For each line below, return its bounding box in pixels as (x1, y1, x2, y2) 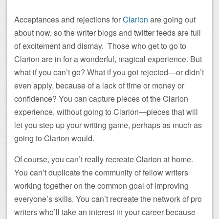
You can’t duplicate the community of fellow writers (14, 166, 188, 178)
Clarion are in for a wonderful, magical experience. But (14, 53, 202, 65)
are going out (148, 13, 196, 25)
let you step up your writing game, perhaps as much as (14, 119, 202, 131)
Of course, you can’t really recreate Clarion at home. (14, 153, 193, 165)
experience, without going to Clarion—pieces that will (14, 106, 198, 117)
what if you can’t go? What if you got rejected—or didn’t (14, 66, 204, 78)
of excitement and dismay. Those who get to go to (14, 40, 186, 51)
